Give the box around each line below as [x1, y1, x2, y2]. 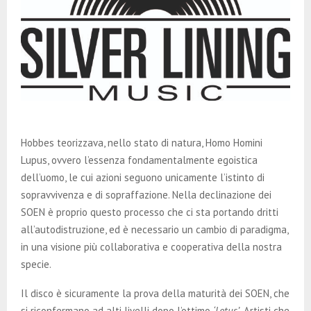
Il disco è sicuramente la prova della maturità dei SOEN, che [21, 287, 289, 301]
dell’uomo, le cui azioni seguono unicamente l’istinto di [21, 171, 264, 185]
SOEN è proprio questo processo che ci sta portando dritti [21, 205, 278, 219]
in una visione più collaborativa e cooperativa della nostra [21, 240, 282, 254]
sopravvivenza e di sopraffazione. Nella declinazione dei [21, 188, 271, 202]
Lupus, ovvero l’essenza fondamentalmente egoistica [21, 153, 258, 167]
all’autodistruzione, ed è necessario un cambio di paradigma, [21, 223, 288, 237]
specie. [21, 258, 51, 271]
